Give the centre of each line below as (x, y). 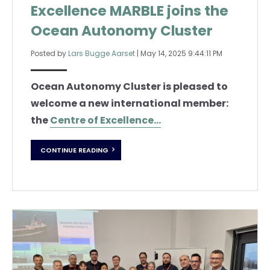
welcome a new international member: (130, 104)
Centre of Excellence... (105, 121)
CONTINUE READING (74, 150)
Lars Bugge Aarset (102, 54)
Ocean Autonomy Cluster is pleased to (129, 87)
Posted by (49, 54)
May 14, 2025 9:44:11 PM (181, 54)
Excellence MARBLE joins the (130, 11)
